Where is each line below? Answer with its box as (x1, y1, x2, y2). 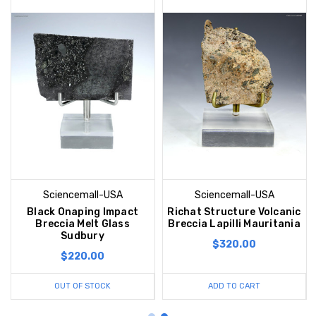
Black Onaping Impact (27, 205, 139, 218)
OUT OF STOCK (54, 281, 111, 291)
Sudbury (61, 229, 104, 242)
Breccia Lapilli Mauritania (168, 217, 300, 230)
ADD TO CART (207, 281, 260, 291)
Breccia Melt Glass (35, 217, 130, 230)
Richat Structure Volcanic (167, 205, 301, 218)
